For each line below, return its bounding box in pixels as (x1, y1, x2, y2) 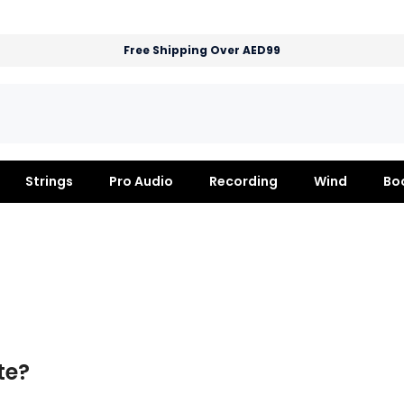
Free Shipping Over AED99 (124, 42, 280, 58)
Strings (24, 172, 73, 190)
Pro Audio (108, 172, 173, 190)
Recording (208, 172, 278, 190)
